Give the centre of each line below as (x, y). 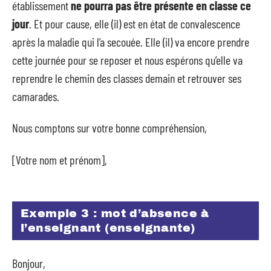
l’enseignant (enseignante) (108, 228)
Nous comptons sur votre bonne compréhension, (109, 128)
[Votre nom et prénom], (60, 159)
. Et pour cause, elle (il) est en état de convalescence (135, 23)
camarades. (36, 96)
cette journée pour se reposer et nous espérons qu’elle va (127, 60)
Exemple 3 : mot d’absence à (115, 213)
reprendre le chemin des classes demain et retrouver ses (127, 78)
